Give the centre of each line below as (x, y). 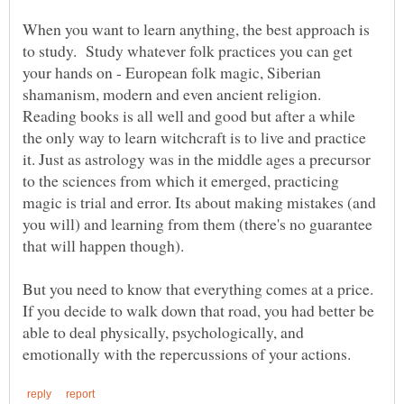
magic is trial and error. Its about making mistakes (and (199, 202)
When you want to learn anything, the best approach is (196, 29)
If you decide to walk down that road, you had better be (198, 311)
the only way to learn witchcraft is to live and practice (194, 138)
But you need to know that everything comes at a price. (198, 289)
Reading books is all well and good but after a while (189, 116)
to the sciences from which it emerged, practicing (181, 181)
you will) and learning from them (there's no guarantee (197, 224)
